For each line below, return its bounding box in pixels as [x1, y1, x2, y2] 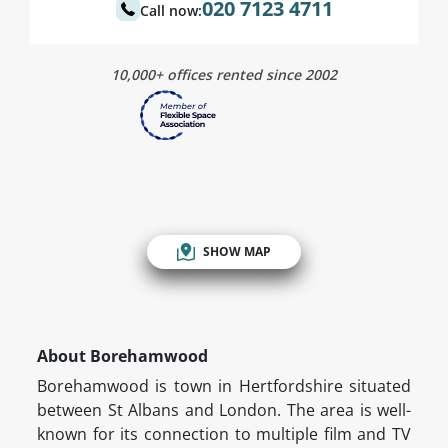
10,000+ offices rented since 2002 [111, 64, 337, 84]
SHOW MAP [203, 243, 271, 261]
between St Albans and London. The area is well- [37, 398, 411, 421]
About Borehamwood [37, 344, 208, 367]
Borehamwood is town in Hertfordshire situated [37, 374, 411, 397]
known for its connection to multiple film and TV [37, 422, 411, 445]
